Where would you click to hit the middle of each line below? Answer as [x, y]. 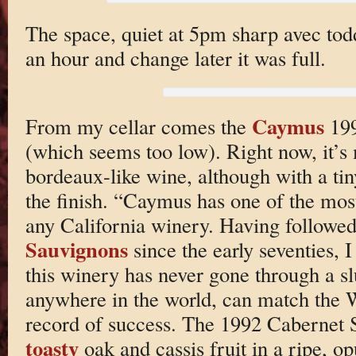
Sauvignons [76, 250]
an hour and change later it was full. [175, 58]
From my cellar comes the [138, 126]
